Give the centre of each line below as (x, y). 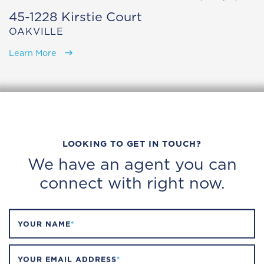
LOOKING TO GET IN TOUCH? (132, 144)
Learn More (34, 53)
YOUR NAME (44, 225)
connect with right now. (132, 183)
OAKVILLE (37, 32)
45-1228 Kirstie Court (75, 17)
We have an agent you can (132, 164)
